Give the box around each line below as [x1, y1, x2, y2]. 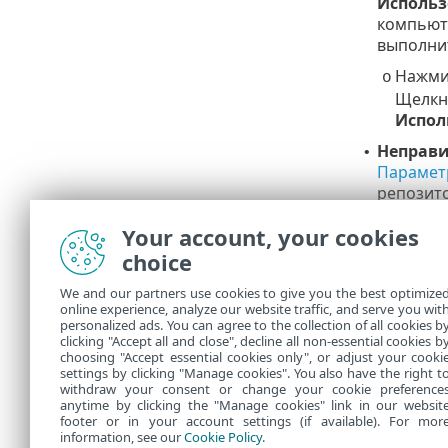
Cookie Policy [184, 428, 262, 446]
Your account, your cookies [122, 222, 419, 252]
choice [122, 247, 192, 277]
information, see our [60, 428, 184, 446]
